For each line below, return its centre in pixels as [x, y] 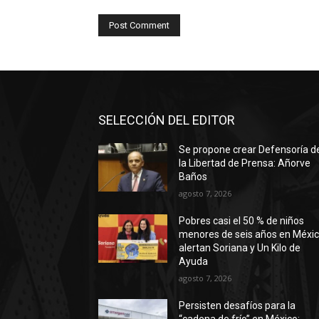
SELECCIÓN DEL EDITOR [167, 120]
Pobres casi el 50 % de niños [242, 221]
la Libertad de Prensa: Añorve [245, 163]
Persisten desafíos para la [237, 306]
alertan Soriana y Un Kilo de [240, 248]
